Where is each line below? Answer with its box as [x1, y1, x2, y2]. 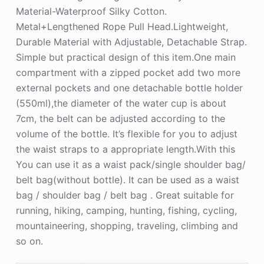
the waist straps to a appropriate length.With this [15, 143, 235, 156]
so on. [15, 235, 43, 247]
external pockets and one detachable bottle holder [15, 82, 243, 94]
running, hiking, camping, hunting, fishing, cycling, [15, 204, 237, 217]
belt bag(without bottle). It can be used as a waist [15, 174, 239, 186]
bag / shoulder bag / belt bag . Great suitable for [15, 189, 234, 202]
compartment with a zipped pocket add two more [15, 67, 240, 79]
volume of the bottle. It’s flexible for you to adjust [15, 128, 237, 140]
